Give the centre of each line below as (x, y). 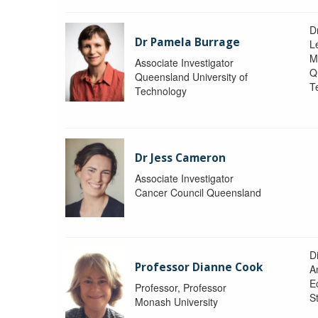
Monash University (177, 302)
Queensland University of (192, 77)
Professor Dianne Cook (199, 268)
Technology (161, 91)
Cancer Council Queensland (198, 193)
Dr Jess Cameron (181, 158)
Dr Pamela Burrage (188, 43)
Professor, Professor (181, 288)
